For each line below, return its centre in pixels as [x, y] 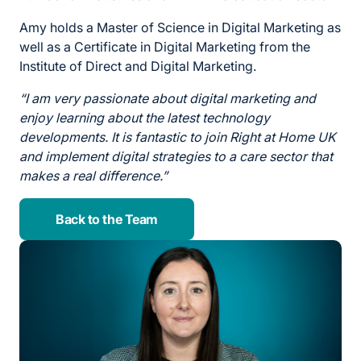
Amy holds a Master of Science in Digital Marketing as [180, 28]
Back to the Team [107, 220]
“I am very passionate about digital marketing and [168, 99]
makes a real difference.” [93, 176]
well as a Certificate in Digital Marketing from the [165, 47]
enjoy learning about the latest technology [145, 118]
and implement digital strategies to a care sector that [176, 157]
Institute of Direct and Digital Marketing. [138, 66]
